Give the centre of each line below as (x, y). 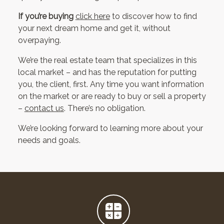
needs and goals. (49, 140)
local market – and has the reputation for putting (107, 72)
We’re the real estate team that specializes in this (107, 60)
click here (92, 16)
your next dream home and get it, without (94, 28)
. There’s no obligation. (104, 108)
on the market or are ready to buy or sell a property (112, 96)
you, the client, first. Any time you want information (111, 84)
